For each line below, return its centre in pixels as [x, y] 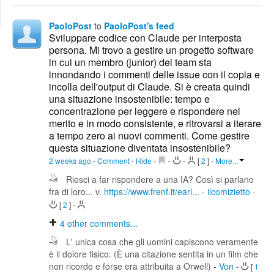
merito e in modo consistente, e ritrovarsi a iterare [155, 124]
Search [23, 17]
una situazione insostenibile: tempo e [129, 99]
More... [227, 161]
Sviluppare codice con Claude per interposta [145, 38]
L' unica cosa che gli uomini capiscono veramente [162, 242]
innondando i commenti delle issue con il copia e [154, 75]
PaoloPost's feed [139, 26]
